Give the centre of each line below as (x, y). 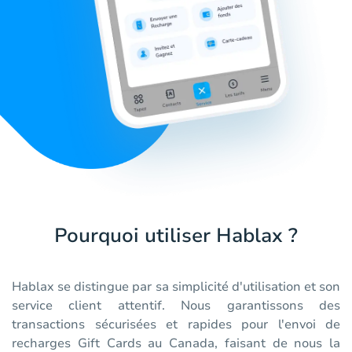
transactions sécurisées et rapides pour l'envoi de (176, 325)
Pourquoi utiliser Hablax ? (176, 236)
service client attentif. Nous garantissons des (176, 306)
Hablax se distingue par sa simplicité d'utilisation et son (176, 287)
